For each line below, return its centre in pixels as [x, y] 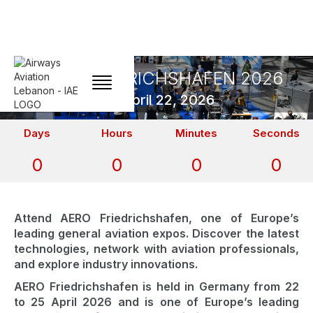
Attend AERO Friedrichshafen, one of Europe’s [156, 218]
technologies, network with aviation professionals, [156, 249]
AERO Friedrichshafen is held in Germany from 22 [156, 286]
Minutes [196, 133]
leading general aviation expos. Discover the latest [156, 233]
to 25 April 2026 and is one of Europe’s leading [156, 302]
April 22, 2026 [168, 100]
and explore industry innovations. [106, 264]
